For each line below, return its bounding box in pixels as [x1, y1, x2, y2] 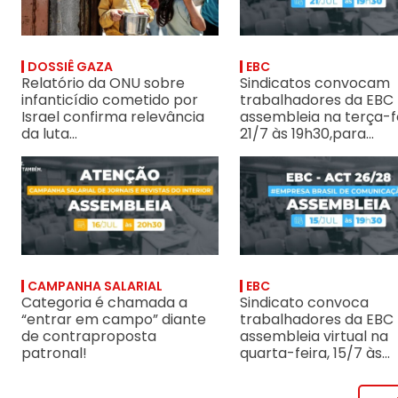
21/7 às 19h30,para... [240, 123, 375, 145]
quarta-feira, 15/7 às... [240, 343, 391, 364]
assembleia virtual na [240, 326, 389, 347]
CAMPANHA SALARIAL [28, 277, 163, 296]
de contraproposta [21, 326, 157, 347]
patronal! [21, 343, 88, 364]
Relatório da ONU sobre [21, 73, 186, 94]
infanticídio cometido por [21, 90, 199, 111]
